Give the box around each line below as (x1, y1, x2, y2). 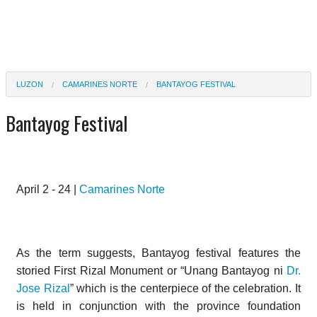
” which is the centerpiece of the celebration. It (69, 282, 301, 294)
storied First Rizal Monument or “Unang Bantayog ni (16, 264, 287, 277)
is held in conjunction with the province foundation (16, 299, 301, 312)
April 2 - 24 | (16, 183, 79, 195)
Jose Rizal (16, 282, 70, 294)
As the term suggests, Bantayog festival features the (16, 246, 301, 259)
